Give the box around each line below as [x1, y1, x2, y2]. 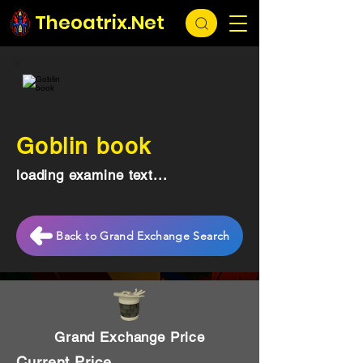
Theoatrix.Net [35, 10, 164, 36]
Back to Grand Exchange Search [56, 228, 230, 243]
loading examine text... [16, 167, 168, 183]
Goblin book [16, 133, 152, 159]
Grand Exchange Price [54, 329, 205, 345]
